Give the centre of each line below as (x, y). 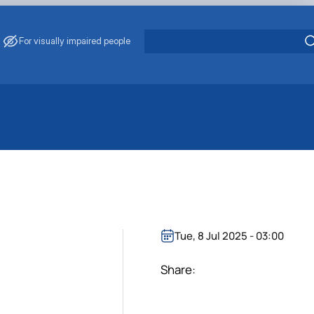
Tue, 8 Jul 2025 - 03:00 (230, 236)
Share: (178, 269)
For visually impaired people (75, 41)
